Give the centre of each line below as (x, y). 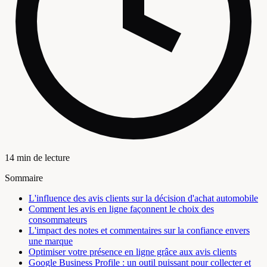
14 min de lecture (37, 158)
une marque (51, 241)
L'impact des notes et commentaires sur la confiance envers (139, 231)
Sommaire (24, 178)
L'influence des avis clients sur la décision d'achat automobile (143, 198)
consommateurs (58, 220)
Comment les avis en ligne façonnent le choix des (121, 209)
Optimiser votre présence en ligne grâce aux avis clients (133, 252)
